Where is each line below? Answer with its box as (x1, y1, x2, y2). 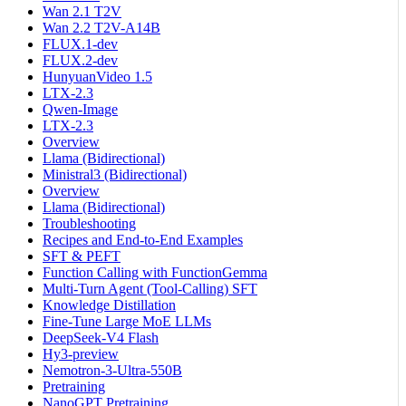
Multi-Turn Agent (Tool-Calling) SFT (43, 280, 257, 296)
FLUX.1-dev (43, 35, 118, 52)
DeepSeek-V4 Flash (43, 329, 159, 345)
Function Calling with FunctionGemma (43, 264, 267, 280)
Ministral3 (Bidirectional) (43, 166, 187, 182)
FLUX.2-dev (43, 52, 118, 68)
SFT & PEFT (43, 247, 121, 264)
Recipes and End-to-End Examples (43, 231, 243, 247)
